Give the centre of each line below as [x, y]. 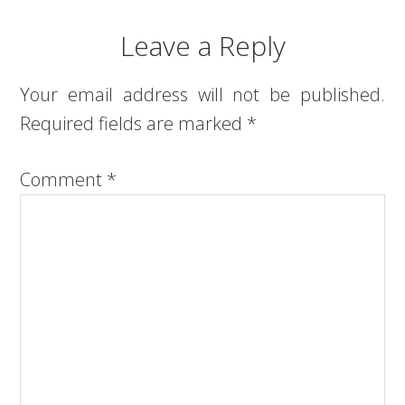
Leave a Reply [202, 46]
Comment [64, 179]
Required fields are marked [134, 123]
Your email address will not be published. [202, 94]
